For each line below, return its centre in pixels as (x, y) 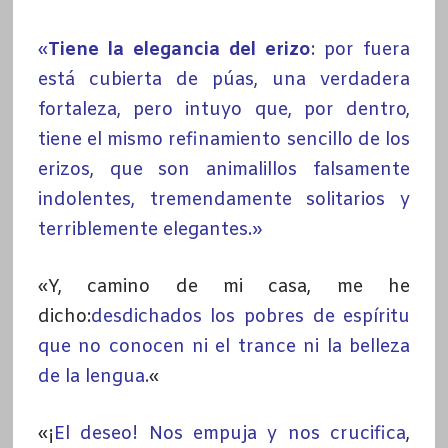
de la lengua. (93, 376)
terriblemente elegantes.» (149, 229)
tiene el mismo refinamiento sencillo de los (224, 139)
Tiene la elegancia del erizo (179, 49)
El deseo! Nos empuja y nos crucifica (230, 433)
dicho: (64, 316)
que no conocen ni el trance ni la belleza (224, 346)
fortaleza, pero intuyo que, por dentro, (224, 109)
